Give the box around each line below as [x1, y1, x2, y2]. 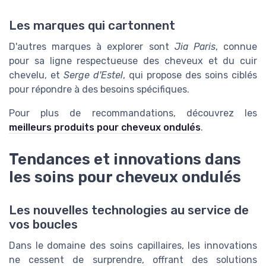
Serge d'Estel [64, 69, 123, 81]
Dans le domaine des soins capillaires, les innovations [9, 240, 257, 252]
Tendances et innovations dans [9, 150, 241, 169]
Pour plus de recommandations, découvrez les [9, 107, 257, 119]
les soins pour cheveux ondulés [9, 168, 241, 186]
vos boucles [9, 217, 78, 232]
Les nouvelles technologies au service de [9, 203, 249, 218]
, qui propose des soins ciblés [123, 69, 257, 81]
